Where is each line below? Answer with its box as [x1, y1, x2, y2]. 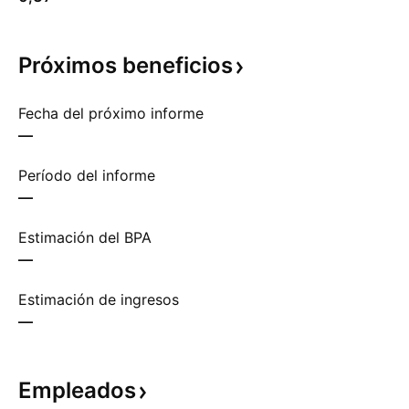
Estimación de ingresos [18, 290, 179, 309]
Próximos [18, 52, 122, 79]
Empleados [18, 377, 136, 404]
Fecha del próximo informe [18, 104, 204, 122]
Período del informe [18, 166, 155, 184]
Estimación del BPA [18, 228, 152, 246]
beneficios [122, 52, 233, 79]
